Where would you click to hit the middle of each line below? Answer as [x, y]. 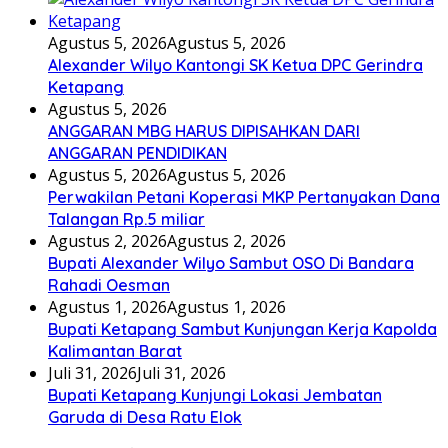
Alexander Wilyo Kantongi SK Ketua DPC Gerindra [235, 65]
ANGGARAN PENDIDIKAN [137, 153]
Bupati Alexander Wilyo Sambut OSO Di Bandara [231, 263]
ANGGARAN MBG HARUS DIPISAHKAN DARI [204, 131]
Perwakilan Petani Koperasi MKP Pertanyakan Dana [244, 197]
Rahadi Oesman [109, 285]
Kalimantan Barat [115, 351]
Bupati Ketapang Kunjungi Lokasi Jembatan [215, 395]
